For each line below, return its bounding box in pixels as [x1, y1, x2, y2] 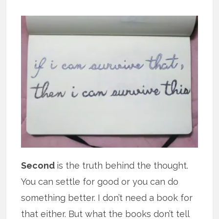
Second [21, 160, 57, 171]
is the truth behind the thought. [57, 160, 189, 171]
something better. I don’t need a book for [21, 193, 193, 203]
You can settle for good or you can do [21, 176, 179, 187]
